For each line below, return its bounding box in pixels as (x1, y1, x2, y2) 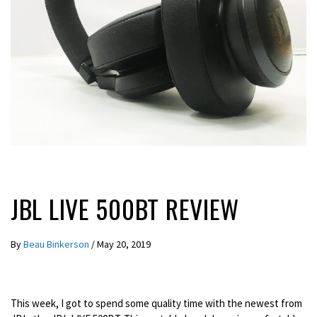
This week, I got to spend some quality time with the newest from (11, 296, 302, 311)
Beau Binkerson (23, 237, 91, 250)
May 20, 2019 (97, 237, 151, 250)
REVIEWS (18, 162, 52, 175)
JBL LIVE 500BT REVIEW (11, 189, 240, 227)
